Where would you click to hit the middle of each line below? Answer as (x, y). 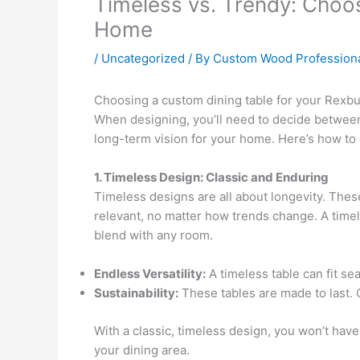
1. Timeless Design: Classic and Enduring (211, 177)
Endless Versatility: (150, 274)
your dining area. (142, 350)
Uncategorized (143, 58)
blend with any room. (153, 235)
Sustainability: (136, 293)
